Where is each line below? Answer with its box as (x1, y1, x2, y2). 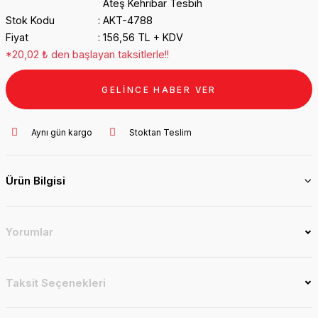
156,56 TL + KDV (102, 31, 183, 43)
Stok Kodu (6, 14, 55, 26)
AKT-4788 (102, 14, 153, 26)
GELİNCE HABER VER (102, 84, 216, 95)
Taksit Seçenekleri (6, 275, 106, 290)
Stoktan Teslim (129, 126, 192, 138)
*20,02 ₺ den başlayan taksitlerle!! (6, 48, 169, 60)
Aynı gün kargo (31, 126, 92, 138)
